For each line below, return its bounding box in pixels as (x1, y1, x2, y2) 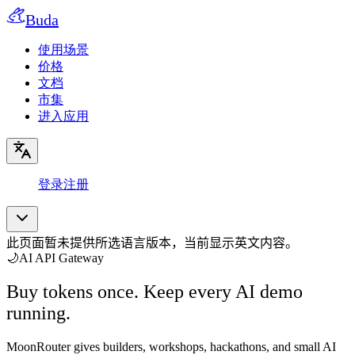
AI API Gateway (19, 251, 104, 265)
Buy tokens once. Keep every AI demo (6, 281, 303, 302)
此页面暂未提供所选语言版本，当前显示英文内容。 (6, 236, 298, 250)
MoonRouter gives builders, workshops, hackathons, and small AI (6, 339, 336, 353)
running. (6, 302, 71, 323)
